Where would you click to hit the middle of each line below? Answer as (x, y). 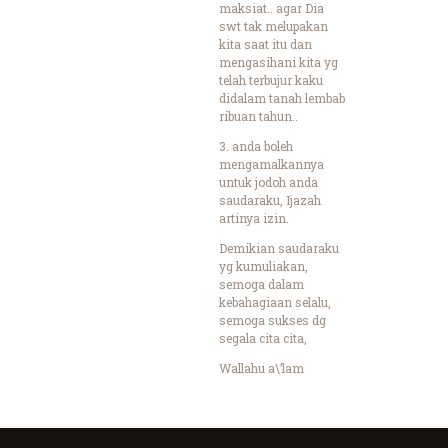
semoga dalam (261, 283)
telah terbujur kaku (271, 79)
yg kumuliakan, (263, 265)
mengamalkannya (271, 163)
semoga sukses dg (272, 319)
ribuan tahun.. (258, 115)
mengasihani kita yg (278, 61)
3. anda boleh (256, 145)
